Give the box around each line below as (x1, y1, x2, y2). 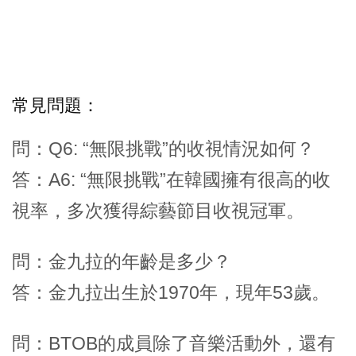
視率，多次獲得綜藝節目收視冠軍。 (12, 199, 304, 221)
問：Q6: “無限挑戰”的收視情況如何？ (12, 137, 315, 159)
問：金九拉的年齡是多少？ (12, 250, 231, 272)
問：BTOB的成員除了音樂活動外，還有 (12, 332, 335, 354)
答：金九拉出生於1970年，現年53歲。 (12, 281, 330, 303)
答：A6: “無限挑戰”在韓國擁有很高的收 (12, 168, 331, 190)
